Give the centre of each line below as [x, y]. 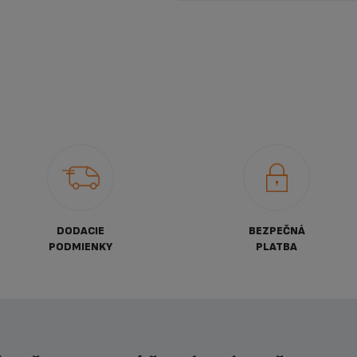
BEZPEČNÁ [277, 231]
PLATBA [277, 247]
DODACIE [80, 231]
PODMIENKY [80, 247]
